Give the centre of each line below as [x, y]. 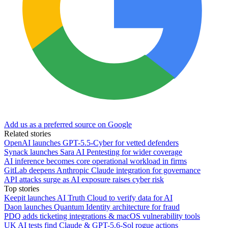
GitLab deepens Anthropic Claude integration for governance [102, 170]
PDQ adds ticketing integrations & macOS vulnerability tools [102, 216]
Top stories [22, 188]
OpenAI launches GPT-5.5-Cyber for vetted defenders [91, 142]
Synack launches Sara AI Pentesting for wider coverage [93, 152]
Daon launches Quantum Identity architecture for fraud [92, 207]
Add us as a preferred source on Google [68, 124]
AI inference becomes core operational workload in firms [95, 161]
